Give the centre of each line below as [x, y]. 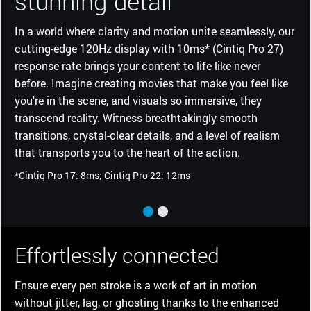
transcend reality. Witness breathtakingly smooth [136, 117]
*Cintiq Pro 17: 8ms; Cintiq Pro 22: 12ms [103, 175]
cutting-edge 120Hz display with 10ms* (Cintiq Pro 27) [149, 48]
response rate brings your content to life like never [137, 65]
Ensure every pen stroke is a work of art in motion [136, 285]
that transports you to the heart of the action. [127, 152]
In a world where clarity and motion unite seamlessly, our [154, 31]
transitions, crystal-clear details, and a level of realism [147, 135]
